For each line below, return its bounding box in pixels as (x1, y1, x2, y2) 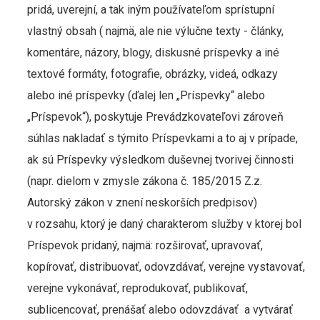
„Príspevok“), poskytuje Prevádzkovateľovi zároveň (26, 110, 284, 124)
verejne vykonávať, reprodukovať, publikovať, (26, 281, 248, 295)
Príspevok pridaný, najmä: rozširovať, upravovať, (26, 239, 263, 252)
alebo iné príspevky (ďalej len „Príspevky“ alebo (26, 89, 265, 102)
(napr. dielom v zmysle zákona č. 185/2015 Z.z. (26, 174, 262, 188)
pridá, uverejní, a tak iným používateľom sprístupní (26, 3, 274, 16)
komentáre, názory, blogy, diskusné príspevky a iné (26, 46, 279, 59)
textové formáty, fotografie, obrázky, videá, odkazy (26, 67, 278, 81)
